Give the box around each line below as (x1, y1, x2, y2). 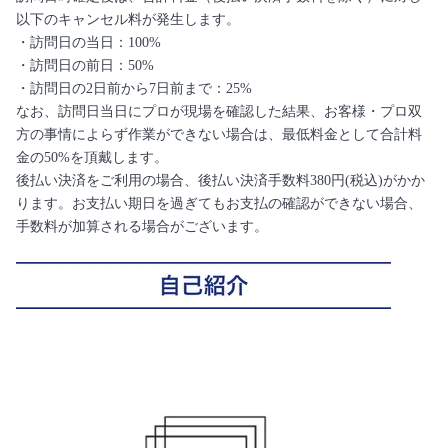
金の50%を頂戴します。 (16, 150, 168, 166)
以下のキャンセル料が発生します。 (16, 12, 240, 28)
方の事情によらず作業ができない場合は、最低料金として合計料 (16, 127, 422, 143)
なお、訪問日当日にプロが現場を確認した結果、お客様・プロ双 (16, 104, 422, 120)
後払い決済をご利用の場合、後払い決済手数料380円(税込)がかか (16, 173, 425, 189)
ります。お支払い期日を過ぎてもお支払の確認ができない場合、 (16, 196, 422, 212)
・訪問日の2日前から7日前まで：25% (16, 81, 252, 97)
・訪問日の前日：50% (16, 58, 154, 74)
